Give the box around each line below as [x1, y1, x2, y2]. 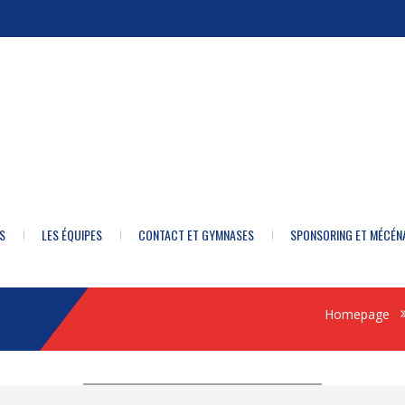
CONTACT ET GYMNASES [138, 225, 254, 244]
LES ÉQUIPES [42, 225, 102, 244]
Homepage [325, 306, 390, 323]
